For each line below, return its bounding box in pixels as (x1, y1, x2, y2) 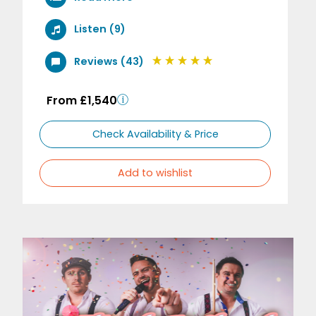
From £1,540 (47, 92, 117, 109)
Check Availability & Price (92, 126, 219, 141)
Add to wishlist (118, 165, 193, 180)
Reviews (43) (73, 54, 144, 68)
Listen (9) (73, 22, 126, 37)
